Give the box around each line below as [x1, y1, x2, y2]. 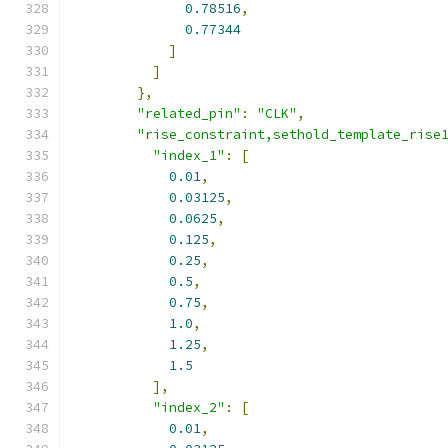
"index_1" [153, 147, 225, 164]
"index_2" [153, 399, 225, 416]
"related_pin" [137, 105, 241, 122]
